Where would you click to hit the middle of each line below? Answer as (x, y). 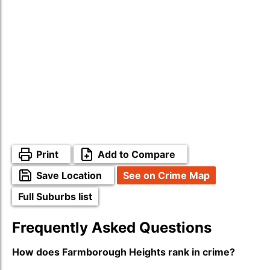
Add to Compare (137, 154)
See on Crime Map (166, 175)
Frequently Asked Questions (112, 228)
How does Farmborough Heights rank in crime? (124, 252)
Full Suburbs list (55, 196)
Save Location (69, 175)
